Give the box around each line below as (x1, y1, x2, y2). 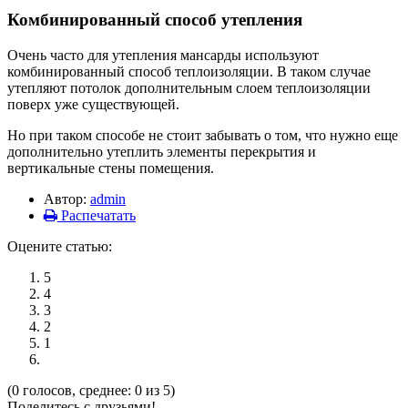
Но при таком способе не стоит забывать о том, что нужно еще (7, 127, 398, 143)
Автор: (44, 190, 90, 207)
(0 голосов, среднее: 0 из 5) (7, 382, 175, 398)
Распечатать (57, 207, 136, 223)
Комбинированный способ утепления (7, 9, 302, 29)
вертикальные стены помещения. (7, 159, 214, 176)
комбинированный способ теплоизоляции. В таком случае (7, 63, 371, 79)
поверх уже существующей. (7, 96, 179, 112)
